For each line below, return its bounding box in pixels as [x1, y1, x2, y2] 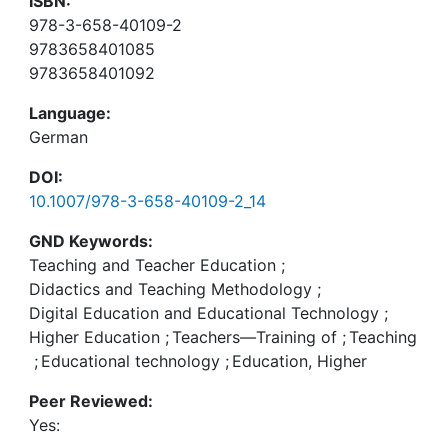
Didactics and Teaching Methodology [29, 279, 312, 299]
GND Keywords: [29, 231, 153, 251]
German [29, 127, 88, 147]
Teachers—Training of [172, 327, 337, 347]
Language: [29, 103, 111, 123]
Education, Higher [232, 351, 367, 371]
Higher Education [29, 327, 160, 347]
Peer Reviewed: [29, 391, 153, 411]
